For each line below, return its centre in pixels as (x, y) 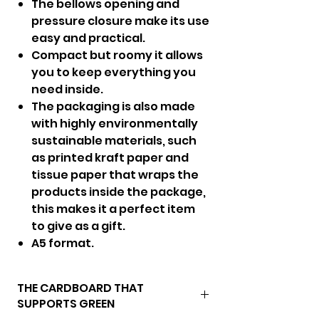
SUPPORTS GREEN (66, 304)
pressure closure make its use (120, 21)
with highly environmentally (115, 124)
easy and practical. (88, 38)
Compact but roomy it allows (117, 55)
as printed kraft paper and (110, 158)
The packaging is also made (113, 106)
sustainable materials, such (114, 141)
